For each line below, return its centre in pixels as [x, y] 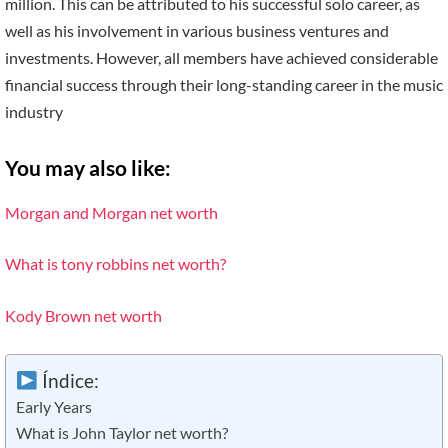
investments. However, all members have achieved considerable [221, 58]
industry [34, 112]
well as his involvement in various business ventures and [197, 31]
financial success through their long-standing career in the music [224, 85]
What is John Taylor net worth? [122, 432]
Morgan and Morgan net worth [111, 212]
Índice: [68, 380]
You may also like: [88, 168]
